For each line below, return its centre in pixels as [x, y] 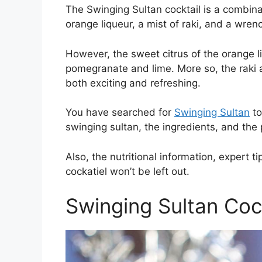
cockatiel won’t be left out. [129, 171]
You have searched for [120, 113]
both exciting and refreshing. [133, 83]
